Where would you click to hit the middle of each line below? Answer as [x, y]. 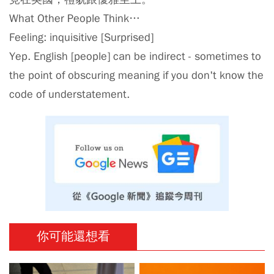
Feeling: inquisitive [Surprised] [81, 37]
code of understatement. [69, 94]
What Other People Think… [75, 18]
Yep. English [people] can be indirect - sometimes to [135, 56]
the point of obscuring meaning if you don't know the [136, 75]
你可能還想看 [73, 236]
